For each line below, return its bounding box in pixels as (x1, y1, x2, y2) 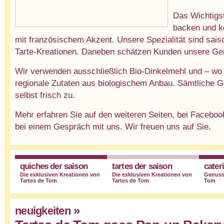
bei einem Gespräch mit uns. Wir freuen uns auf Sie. (15, 121, 211, 131)
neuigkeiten (15, 204, 70, 217)
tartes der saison (112, 161, 172, 171)
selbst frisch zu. (15, 90, 75, 100)
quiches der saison (20, 161, 87, 171)
